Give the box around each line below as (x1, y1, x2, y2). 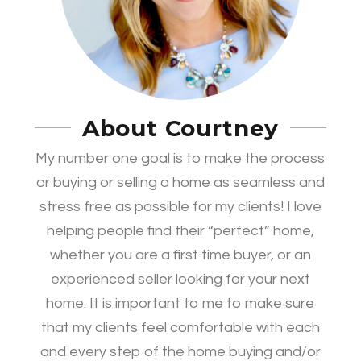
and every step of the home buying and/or (39, 343, 321, 359)
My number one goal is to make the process (35, 150, 326, 166)
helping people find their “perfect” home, (46, 222, 314, 239)
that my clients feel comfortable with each (40, 319, 320, 335)
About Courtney (81, 114, 280, 142)
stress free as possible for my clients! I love (39, 198, 322, 214)
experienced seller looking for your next (50, 271, 310, 287)
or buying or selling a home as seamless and (35, 174, 325, 190)
